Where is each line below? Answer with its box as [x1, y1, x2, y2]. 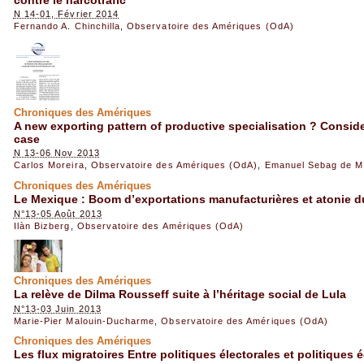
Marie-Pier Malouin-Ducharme [13, 315, 155, 326]
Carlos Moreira [13, 160, 84, 171]
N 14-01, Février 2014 [13, 9, 119, 19]
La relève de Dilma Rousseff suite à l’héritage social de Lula [13, 288, 346, 301]
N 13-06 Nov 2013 [13, 148, 100, 158]
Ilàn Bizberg [13, 220, 71, 231]
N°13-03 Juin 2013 [13, 303, 102, 314]
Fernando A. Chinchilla [13, 21, 121, 32]
